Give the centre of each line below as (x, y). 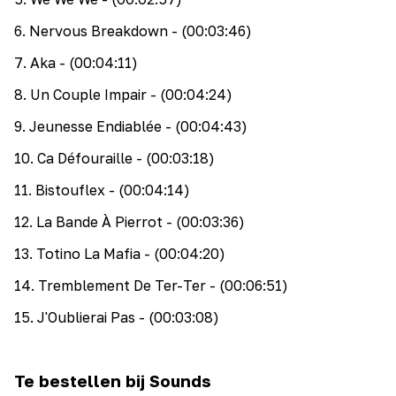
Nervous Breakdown (99, 31)
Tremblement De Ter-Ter (122, 286)
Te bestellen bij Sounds (113, 381)
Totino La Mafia (88, 254)
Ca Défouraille (85, 159)
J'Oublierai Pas (86, 318)
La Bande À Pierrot (99, 222)
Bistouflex (70, 190)
